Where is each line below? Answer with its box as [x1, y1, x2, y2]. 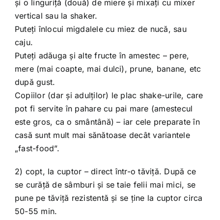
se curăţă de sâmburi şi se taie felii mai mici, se [14, 180, 195, 190]
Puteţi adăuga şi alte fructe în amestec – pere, [14, 51, 190, 60]
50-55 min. [14, 206, 57, 216]
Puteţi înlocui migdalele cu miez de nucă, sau [14, 24, 187, 34]
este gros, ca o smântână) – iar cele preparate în [14, 117, 200, 127]
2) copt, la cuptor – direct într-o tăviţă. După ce [14, 166, 196, 176]
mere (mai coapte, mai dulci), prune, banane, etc [14, 64, 201, 74]
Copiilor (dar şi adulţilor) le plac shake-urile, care [14, 90, 203, 100]
